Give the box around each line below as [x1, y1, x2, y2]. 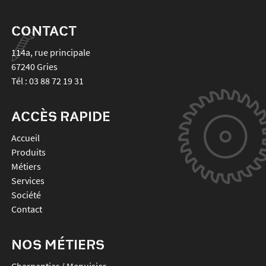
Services [11, 174, 45, 186]
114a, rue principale [11, 46, 90, 58]
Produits [11, 145, 46, 158]
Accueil [11, 131, 40, 144]
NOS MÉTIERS [11, 235, 104, 253]
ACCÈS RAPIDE [11, 107, 110, 125]
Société [11, 188, 41, 201]
